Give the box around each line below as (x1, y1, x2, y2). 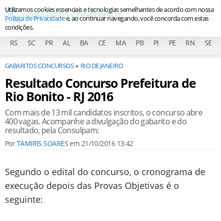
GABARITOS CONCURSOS (5, 61, 74, 70)
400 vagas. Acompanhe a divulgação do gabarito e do (5, 116, 186, 127)
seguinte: (5, 193, 43, 205)
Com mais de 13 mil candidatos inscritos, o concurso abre (5, 107, 203, 118)
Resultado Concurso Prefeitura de (5, 74, 196, 91)
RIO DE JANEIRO (80, 61, 123, 70)
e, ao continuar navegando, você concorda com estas (65, 14, 209, 23)
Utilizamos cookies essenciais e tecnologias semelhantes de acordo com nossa (5, 5, 214, 14)
